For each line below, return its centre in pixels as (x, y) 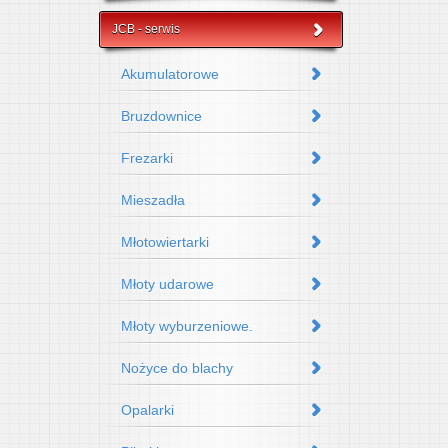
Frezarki (146, 158)
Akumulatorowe (169, 74)
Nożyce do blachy (176, 368)
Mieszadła (152, 200)
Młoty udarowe (167, 284)
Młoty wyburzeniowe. (186, 326)
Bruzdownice (161, 116)
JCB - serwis (145, 29)
